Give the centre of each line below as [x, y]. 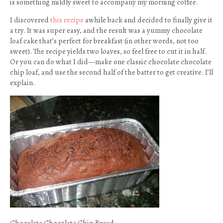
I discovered [30, 20]
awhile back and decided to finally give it [148, 20]
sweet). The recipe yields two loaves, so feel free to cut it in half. [108, 51]
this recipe [67, 20]
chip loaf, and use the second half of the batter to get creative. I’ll [111, 72]
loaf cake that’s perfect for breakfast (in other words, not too [104, 41]
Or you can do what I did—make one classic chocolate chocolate [111, 62]
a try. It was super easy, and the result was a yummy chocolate [106, 30]
